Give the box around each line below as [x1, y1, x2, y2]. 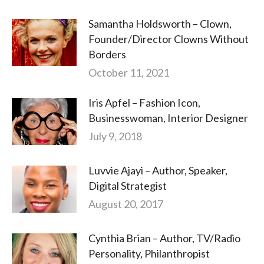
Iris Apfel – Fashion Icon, [88, 96, 200, 110]
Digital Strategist [88, 179, 167, 193]
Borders [88, 48, 126, 61]
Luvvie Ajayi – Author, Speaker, [88, 164, 227, 177]
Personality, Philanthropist [88, 247, 210, 260]
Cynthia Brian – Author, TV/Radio [88, 232, 240, 245]
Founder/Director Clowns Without [88, 32, 249, 46]
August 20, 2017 [88, 197, 163, 211]
